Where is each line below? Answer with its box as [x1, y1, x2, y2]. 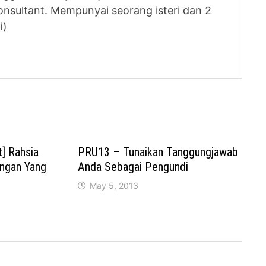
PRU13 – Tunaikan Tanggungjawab [78, 145, 239, 160]
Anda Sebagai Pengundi [78, 160, 189, 175]
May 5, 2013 [90, 180, 139, 191]
